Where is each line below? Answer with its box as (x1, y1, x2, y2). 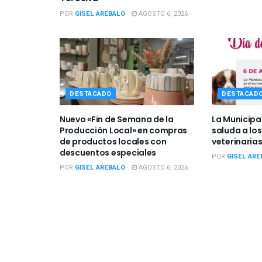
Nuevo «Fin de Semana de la (60, 113, 174, 125)
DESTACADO (70, 88, 112, 99)
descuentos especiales (60, 146, 157, 158)
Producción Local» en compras (60, 124, 188, 136)
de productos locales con (60, 135, 167, 147)
